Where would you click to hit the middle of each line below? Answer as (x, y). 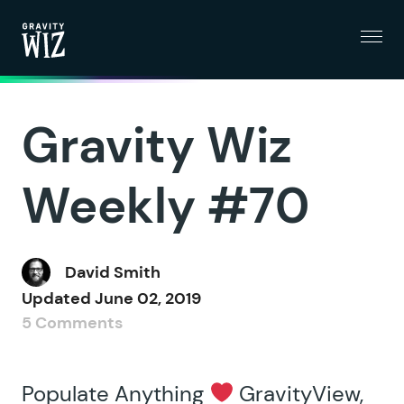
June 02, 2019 (148, 298)
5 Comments (72, 323)
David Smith (113, 272)
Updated (58, 298)
